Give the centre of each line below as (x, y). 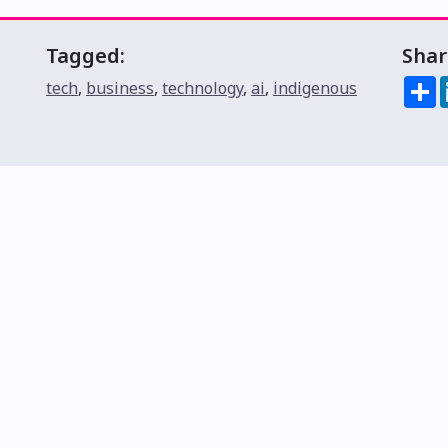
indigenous (315, 88)
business (120, 88)
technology (202, 88)
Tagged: (85, 55)
